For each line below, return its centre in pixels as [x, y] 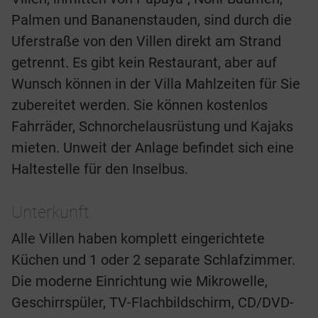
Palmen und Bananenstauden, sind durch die [152, 20]
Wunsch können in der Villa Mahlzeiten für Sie [156, 84]
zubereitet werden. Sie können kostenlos [139, 105]
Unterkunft [50, 213]
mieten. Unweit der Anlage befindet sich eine [153, 148]
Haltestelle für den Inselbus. [100, 169]
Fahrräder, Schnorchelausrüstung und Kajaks [152, 127]
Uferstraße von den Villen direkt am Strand [146, 42]
